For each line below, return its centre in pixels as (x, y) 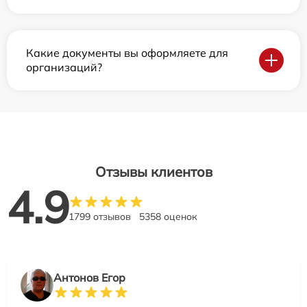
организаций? (64, 67)
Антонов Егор (89, 278)
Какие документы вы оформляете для (127, 53)
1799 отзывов (100, 217)
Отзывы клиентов (153, 172)
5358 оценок (168, 217)
